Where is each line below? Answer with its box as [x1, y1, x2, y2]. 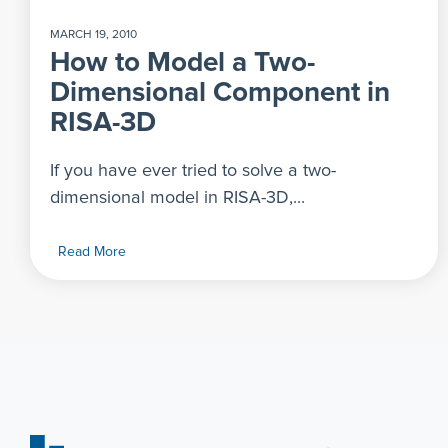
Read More [58, 244, 126, 259]
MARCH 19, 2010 [50, 28, 137, 41]
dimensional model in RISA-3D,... [50, 188, 305, 207]
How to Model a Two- [50, 48, 315, 77]
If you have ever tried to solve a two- [50, 161, 336, 180]
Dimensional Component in [50, 78, 390, 107]
